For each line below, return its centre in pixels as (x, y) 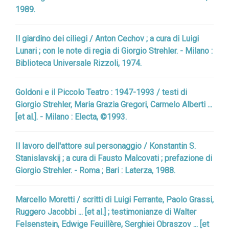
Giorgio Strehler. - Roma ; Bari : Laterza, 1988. (95, 170)
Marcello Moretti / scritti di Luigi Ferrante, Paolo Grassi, (114, 200)
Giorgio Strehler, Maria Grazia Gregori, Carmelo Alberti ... (114, 105)
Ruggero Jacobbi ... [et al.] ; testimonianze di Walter (106, 212)
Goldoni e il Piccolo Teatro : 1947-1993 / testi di (101, 92)
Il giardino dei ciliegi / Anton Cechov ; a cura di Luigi (107, 39)
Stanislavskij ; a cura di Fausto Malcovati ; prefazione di (114, 158)
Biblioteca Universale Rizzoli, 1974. (78, 63)
